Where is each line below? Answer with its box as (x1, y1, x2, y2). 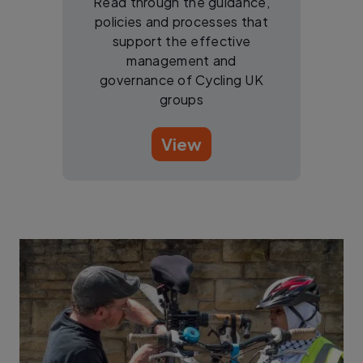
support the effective (112, 32, 251, 49)
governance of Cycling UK (99, 70, 264, 88)
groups (160, 90, 203, 108)
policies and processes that (94, 12, 269, 30)
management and (126, 51, 237, 69)
